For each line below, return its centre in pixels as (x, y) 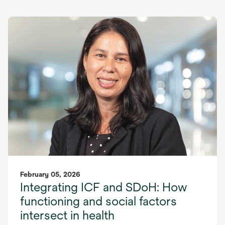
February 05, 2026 (50, 175)
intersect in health (67, 215)
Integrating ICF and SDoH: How (103, 187)
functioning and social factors (98, 201)
